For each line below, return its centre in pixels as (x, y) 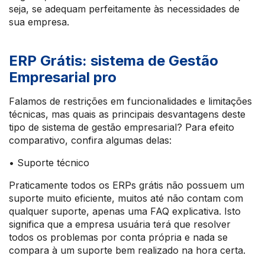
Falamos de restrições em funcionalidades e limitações (130, 101)
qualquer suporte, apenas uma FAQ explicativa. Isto (125, 211)
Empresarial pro (63, 77)
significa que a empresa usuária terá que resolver (120, 224)
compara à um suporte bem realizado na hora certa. (127, 250)
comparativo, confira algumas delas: (90, 140)
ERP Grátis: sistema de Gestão (114, 61)
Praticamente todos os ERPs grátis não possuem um (127, 185)
